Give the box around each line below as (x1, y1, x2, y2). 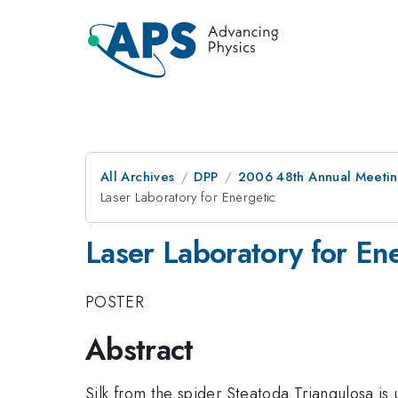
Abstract (85, 329, 194, 370)
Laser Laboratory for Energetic (100, 187, 276, 207)
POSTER (85, 290, 145, 314)
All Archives (100, 167, 175, 187)
